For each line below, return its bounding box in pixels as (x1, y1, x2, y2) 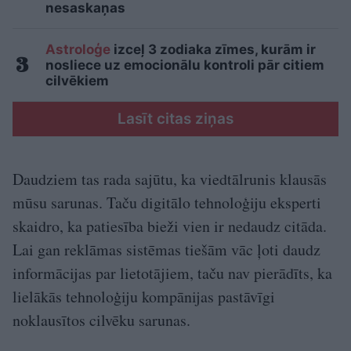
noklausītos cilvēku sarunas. (13, 309, 190, 331)
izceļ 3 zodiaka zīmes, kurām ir (110, 41, 316, 57)
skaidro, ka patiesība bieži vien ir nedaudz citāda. (13, 215, 327, 237)
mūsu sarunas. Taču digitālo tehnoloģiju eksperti (13, 191, 321, 213)
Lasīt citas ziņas (118, 109, 233, 128)
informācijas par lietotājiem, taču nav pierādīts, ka (13, 262, 332, 284)
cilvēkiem (45, 72, 109, 89)
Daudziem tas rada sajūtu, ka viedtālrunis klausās (13, 168, 327, 190)
